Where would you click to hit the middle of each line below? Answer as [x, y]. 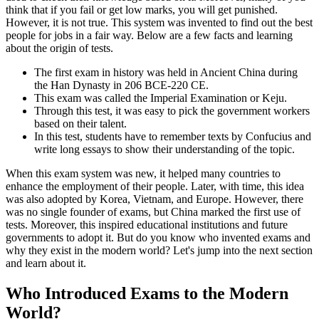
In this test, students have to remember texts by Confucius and [173, 137]
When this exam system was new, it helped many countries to [143, 174]
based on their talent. [80, 124]
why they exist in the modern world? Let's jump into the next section [159, 251]
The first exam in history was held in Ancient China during [166, 73]
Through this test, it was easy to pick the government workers [172, 111]
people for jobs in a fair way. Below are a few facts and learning [149, 36]
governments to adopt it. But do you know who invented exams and [158, 238]
